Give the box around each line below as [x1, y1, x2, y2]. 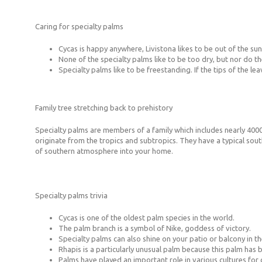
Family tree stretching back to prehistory [35, 103, 173, 112]
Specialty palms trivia [35, 191, 108, 199]
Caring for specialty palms [35, 22, 123, 30]
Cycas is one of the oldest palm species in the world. [58, 213, 235, 222]
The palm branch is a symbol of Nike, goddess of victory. [58, 223, 251, 232]
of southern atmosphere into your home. [35, 146, 173, 155]
